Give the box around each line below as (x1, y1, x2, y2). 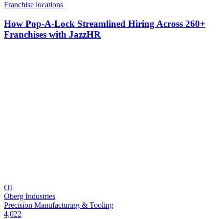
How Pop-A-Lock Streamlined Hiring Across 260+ (4, 19, 205, 29)
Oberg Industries (4, 192, 55, 200)
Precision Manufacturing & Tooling (4, 200, 113, 209)
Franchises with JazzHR (4, 29, 101, 40)
